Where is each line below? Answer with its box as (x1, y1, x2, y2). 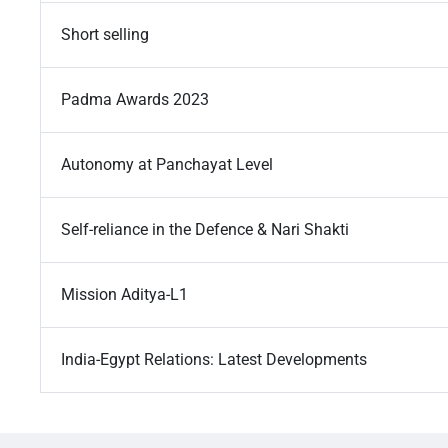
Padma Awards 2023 (61, 90, 209, 110)
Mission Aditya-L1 (61, 285, 188, 305)
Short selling (61, 25, 149, 45)
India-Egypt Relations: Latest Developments (61, 350, 367, 370)
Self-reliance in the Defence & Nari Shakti (61, 220, 349, 240)
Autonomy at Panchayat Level (61, 155, 273, 175)
